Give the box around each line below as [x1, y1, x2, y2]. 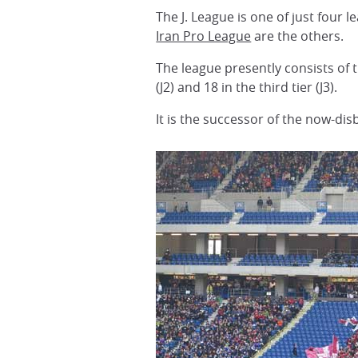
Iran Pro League [156, 27, 252, 45]
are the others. [251, 27, 344, 45]
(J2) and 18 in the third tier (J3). [156, 78, 338, 96]
